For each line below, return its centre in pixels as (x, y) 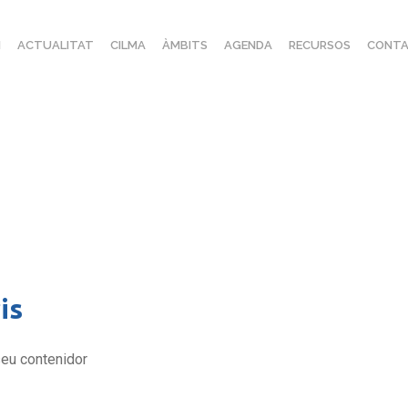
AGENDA (248, 45)
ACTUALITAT (55, 45)
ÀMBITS (184, 45)
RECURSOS (319, 45)
